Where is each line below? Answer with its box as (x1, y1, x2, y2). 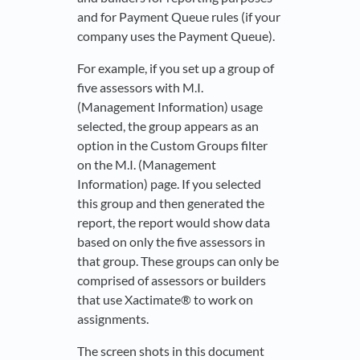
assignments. (77, 311, 149, 327)
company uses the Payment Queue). (77, 28, 275, 44)
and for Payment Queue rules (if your (77, 9, 280, 25)
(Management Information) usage (77, 99, 263, 115)
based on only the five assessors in (77, 234, 265, 250)
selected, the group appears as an (77, 118, 259, 134)
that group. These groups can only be (77, 253, 279, 269)
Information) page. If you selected (77, 176, 261, 192)
